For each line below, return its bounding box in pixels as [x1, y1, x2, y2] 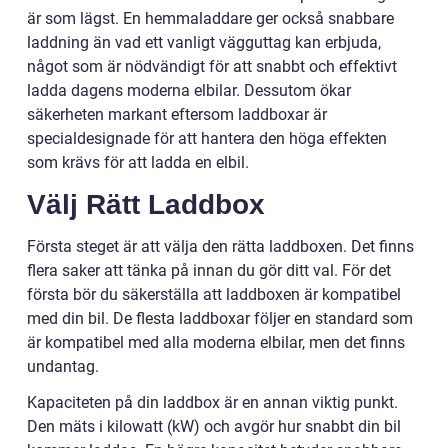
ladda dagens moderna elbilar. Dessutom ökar [27, 81, 351, 101]
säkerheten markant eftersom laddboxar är [27, 105, 327, 125]
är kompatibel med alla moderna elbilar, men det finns [27, 333, 405, 353]
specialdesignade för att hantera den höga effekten [27, 129, 387, 149]
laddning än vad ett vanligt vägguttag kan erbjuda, [27, 33, 381, 53]
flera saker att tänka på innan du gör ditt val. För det [27, 261, 391, 281]
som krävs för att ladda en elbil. [27, 153, 249, 173]
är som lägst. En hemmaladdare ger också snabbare [27, 9, 394, 29]
